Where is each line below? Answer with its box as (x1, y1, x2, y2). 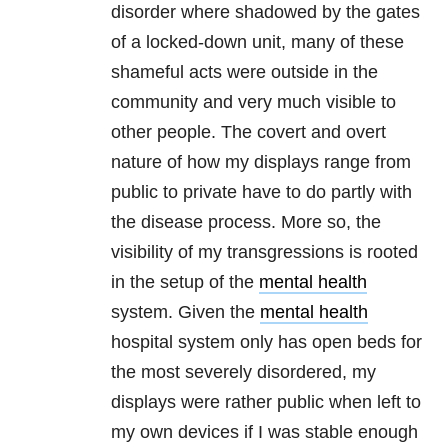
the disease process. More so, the (111, 212, 381, 233)
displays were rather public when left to (111, 392, 421, 413)
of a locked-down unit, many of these (111, 32, 404, 53)
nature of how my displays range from (111, 152, 411, 173)
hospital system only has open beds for (111, 332, 422, 353)
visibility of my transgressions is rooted (111, 242, 418, 263)
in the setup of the (111, 272, 259, 293)
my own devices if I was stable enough (111, 422, 418, 443)
